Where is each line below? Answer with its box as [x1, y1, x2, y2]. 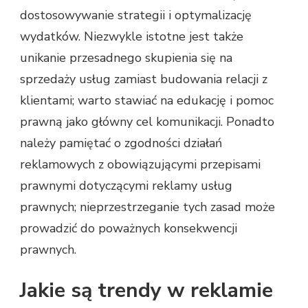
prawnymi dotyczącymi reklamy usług [20, 177, 232, 195]
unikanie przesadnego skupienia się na [20, 49, 232, 67]
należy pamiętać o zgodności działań [20, 135, 222, 152]
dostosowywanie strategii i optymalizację [20, 7, 252, 24]
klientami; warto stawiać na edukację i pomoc [20, 92, 274, 109]
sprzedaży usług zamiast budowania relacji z [20, 71, 267, 88]
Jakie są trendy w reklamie [20, 276, 273, 305]
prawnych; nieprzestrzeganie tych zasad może [20, 199, 275, 216]
